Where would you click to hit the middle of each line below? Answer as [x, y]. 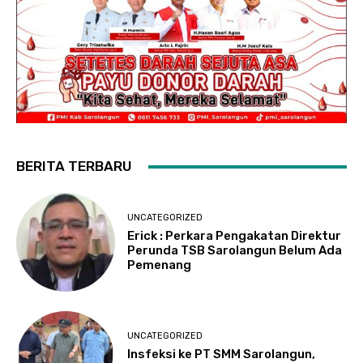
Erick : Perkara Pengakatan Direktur [235, 235]
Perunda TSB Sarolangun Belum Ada [235, 250]
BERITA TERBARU [74, 167]
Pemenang [160, 265]
